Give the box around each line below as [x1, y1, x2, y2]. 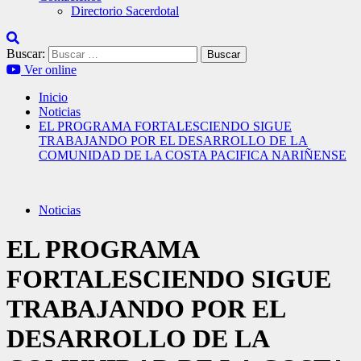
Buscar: [6, 47, 45, 60]
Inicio [39, 90, 68, 104]
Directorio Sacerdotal [71, 4, 179, 18]
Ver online [24, 63, 77, 77]
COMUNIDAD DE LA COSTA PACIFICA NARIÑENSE [39, 148, 346, 162]
